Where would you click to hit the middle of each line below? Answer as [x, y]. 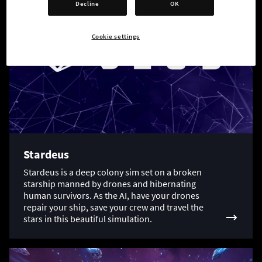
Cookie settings [116, 37]
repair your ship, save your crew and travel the [113, 207]
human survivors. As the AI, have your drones [111, 196]
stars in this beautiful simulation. [88, 219]
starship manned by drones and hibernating [110, 184]
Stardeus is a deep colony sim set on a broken [113, 172]
